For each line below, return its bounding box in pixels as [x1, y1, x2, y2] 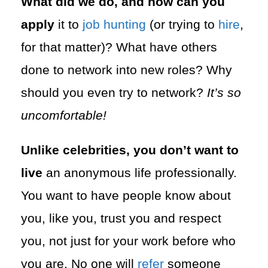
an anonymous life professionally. [42, 165, 237, 180]
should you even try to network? [21, 85, 207, 100]
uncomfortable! [21, 108, 106, 123]
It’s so [207, 85, 241, 100]
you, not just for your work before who [21, 233, 236, 248]
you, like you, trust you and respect [21, 211, 221, 226]
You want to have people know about [21, 188, 231, 203]
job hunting [83, 17, 146, 32]
